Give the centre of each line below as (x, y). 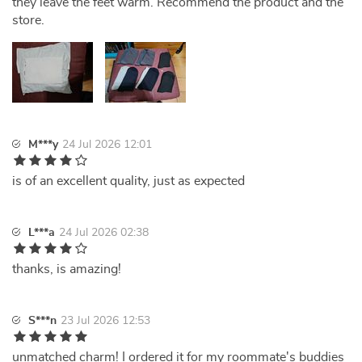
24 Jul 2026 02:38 (104, 233)
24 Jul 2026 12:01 (107, 145)
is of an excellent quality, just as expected (128, 181)
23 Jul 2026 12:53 (105, 321)
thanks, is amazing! (67, 269)
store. (28, 20)
